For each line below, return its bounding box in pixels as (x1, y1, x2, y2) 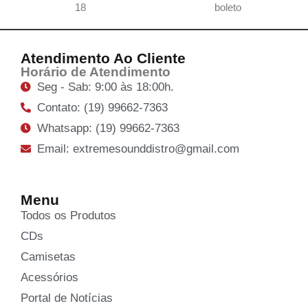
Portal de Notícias (21, 291, 113, 305)
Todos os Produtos (21, 208, 116, 222)
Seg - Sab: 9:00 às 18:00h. (36, 80, 174, 93)
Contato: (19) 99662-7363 (36, 100, 168, 114)
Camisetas (21, 250, 76, 263)
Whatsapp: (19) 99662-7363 (36, 121, 179, 135)
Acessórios (21, 270, 78, 284)
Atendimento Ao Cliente (21, 49, 186, 66)
